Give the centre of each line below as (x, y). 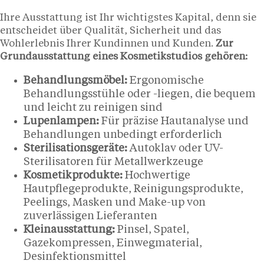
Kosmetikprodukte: (73, 175)
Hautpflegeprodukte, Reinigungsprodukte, (133, 189)
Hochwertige (156, 175)
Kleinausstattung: (69, 230)
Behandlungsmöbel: (75, 80)
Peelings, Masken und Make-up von (115, 202)
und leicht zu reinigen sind (93, 108)
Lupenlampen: (61, 121)
